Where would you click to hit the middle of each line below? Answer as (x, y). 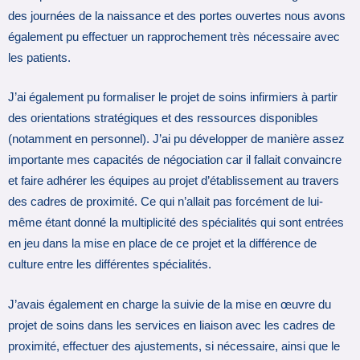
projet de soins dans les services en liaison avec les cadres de (172, 325)
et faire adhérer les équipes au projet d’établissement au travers (174, 181)
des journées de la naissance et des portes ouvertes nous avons (177, 16)
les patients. (39, 57)
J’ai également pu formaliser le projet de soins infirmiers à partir (173, 98)
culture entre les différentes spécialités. (110, 265)
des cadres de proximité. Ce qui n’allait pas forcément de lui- (166, 202)
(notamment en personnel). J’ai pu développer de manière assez (176, 139)
